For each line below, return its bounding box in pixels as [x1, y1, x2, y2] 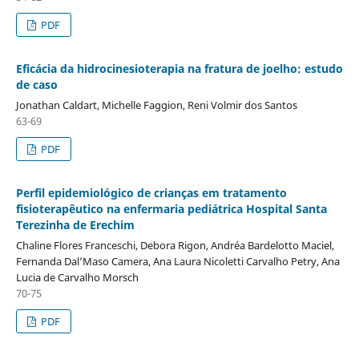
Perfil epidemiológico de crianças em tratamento [15, 184, 287, 200]
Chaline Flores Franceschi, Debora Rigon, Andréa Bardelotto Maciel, [15, 237, 334, 252]
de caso [15, 76, 58, 92]
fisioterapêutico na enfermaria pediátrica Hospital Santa [15, 200, 327, 216]
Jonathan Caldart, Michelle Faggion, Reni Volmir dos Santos [15, 97, 297, 112]
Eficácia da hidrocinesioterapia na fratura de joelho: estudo [15, 60, 343, 76]
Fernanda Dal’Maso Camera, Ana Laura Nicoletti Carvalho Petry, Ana [15, 253, 340, 268]
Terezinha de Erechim [15, 216, 135, 232]
